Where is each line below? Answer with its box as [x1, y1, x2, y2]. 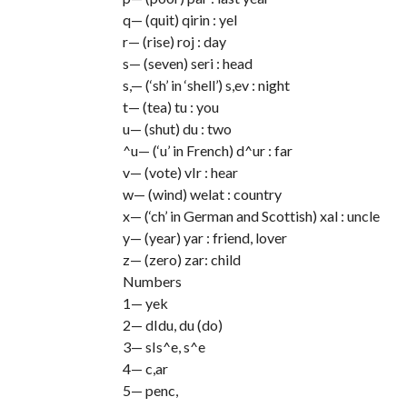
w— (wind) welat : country [122, 185, 282, 203]
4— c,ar [122, 360, 168, 377]
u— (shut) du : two [122, 120, 232, 137]
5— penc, [122, 382, 178, 399]
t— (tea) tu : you [122, 98, 219, 115]
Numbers [122, 273, 182, 290]
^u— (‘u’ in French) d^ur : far [122, 142, 293, 159]
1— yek [122, 294, 168, 312]
